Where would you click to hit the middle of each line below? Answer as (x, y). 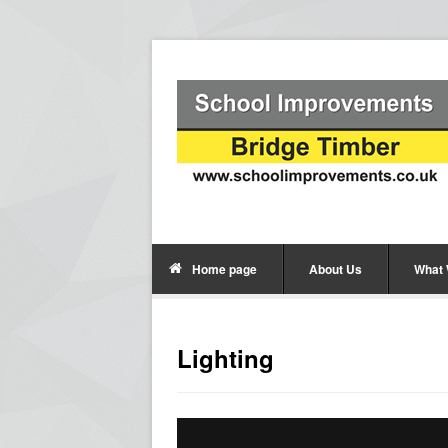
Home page (224, 269)
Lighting (225, 358)
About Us (335, 269)
